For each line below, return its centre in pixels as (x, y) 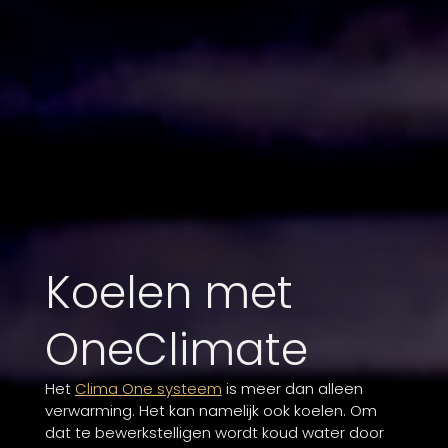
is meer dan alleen (292, 389)
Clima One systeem (148, 389)
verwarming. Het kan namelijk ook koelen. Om (210, 411)
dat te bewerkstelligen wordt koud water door (214, 433)
